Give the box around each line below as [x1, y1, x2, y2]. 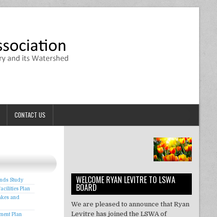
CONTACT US [15, 110, 46, 120]
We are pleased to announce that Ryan [71, 201, 189, 208]
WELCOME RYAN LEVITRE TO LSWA [76, 174, 175, 186]
